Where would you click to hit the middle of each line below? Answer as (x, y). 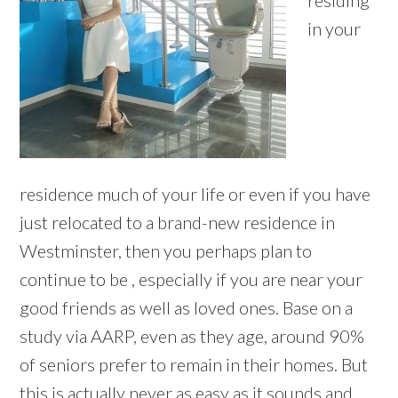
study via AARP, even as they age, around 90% (192, 336)
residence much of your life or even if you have (195, 194)
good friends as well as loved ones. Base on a (187, 308)
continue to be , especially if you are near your (191, 279)
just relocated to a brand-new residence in (178, 223)
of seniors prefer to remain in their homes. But (194, 365)
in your (334, 29)
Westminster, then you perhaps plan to (166, 251)
